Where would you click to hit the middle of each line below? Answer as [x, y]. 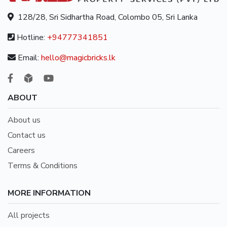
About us [24, 120]
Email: [28, 58]
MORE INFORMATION [49, 193]
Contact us [27, 135]
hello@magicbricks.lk [78, 58]
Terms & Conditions [43, 165]
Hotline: [31, 37]
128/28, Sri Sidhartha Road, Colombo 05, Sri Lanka [106, 17]
